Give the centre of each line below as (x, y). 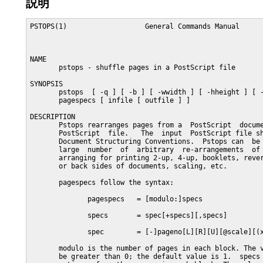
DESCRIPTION (53, 117)
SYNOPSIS (46, 84)
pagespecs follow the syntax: (102, 183)
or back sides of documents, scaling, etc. (129, 166)
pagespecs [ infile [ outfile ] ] (110, 100)
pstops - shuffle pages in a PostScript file (133, 68)
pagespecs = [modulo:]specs (116, 199)
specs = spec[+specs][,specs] (129, 215)
